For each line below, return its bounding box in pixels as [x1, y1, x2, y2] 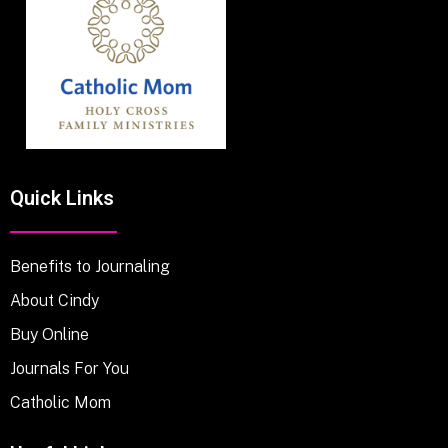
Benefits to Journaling [10, 257, 170, 277]
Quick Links [10, 183, 114, 213]
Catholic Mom [10, 393, 111, 413]
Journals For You [10, 359, 129, 379]
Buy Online [10, 325, 89, 345]
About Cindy [10, 291, 99, 311]
